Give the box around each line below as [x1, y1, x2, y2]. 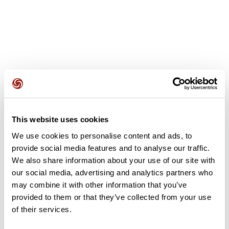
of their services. [12, 204, 72, 214]
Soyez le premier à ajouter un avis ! [56, 118, 173, 127]
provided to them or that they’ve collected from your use [12, 192, 211, 201]
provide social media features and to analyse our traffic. [12, 143, 210, 152]
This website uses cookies [12, 115, 109, 124]
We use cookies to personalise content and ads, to [12, 131, 192, 140]
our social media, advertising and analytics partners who [12, 168, 213, 177]
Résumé [7, 209, 38, 220]
